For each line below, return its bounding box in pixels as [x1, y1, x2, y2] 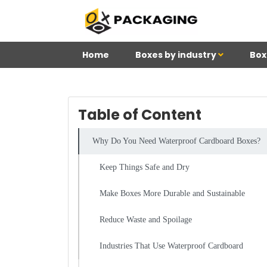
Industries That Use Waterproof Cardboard [100, 241, 243, 250]
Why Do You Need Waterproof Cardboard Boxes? [92, 136, 260, 145]
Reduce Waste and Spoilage [100, 215, 192, 224]
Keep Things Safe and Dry [100, 163, 190, 172]
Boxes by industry [135, 49, 218, 61]
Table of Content [78, 105, 201, 125]
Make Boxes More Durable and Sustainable [100, 189, 245, 198]
